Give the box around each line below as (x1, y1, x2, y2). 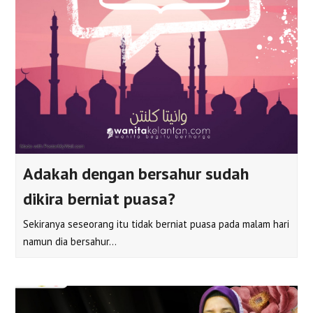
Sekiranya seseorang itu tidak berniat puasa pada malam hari (23, 217, 290, 231)
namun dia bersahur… (23, 235, 117, 249)
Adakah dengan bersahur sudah (23, 163, 249, 185)
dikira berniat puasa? (23, 188, 176, 210)
